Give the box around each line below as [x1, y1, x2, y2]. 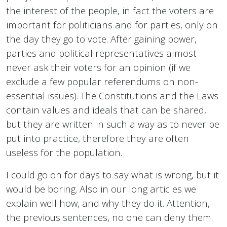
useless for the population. [6, 146, 122, 159]
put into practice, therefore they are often [6, 132, 189, 145]
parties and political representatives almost [6, 47, 197, 60]
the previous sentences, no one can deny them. [6, 211, 213, 224]
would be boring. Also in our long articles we [6, 182, 196, 196]
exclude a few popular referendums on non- [6, 75, 198, 88]
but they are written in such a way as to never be [6, 118, 219, 131]
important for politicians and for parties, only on [6, 18, 218, 31]
